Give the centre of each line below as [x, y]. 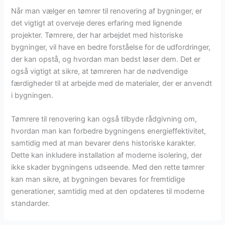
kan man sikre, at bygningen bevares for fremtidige [98, 179]
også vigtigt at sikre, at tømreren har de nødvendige [100, 71]
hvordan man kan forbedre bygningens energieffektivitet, [109, 131]
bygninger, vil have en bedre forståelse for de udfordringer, [111, 47]
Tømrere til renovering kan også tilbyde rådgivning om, [104, 119]
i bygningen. [32, 95]
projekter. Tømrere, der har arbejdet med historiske [97, 35]
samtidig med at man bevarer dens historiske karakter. [104, 143]
